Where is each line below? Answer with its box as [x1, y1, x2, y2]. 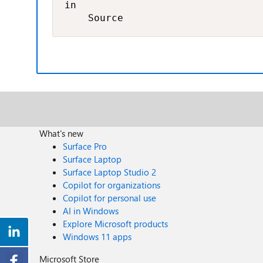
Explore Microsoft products [63, 218, 168, 230]
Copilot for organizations [63, 179, 161, 191]
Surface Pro [63, 140, 107, 152]
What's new [39, 127, 84, 139]
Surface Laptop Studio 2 [63, 166, 157, 178]
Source [65, 12, 123, 23]
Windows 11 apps [63, 231, 132, 242]
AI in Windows [63, 205, 119, 217]
